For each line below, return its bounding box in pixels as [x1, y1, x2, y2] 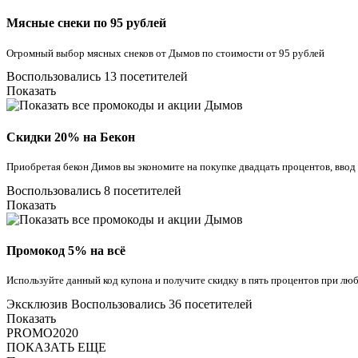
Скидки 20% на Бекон [6, 129, 135, 144]
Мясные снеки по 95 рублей [6, 16, 166, 30]
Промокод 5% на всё [6, 244, 125, 258]
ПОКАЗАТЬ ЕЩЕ [6, 340, 106, 355]
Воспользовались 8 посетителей [6, 183, 181, 197]
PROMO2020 [6, 326, 78, 340]
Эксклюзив [6, 297, 68, 312]
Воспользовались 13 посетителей [6, 70, 188, 84]
